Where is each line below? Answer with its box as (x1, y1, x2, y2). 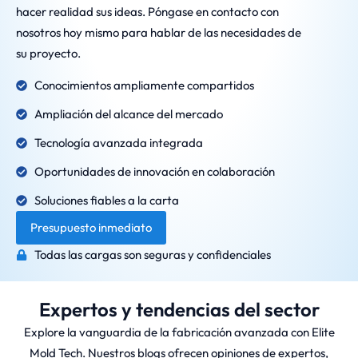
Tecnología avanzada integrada (34, 135, 203, 151)
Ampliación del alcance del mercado (34, 106, 223, 122)
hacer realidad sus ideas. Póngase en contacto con (16, 4, 279, 19)
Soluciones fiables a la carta (34, 193, 179, 209)
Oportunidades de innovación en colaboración (34, 164, 275, 180)
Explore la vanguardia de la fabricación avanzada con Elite (23, 324, 335, 340)
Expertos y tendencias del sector (38, 297, 320, 322)
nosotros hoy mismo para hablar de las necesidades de (16, 25, 301, 40)
